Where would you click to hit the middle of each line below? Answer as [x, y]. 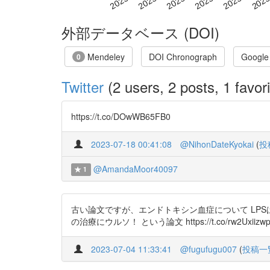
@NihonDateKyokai [217, 144]
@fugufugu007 [209, 249]
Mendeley [105, 56]
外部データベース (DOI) [140, 32]
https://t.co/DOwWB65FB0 [121, 116]
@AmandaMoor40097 [135, 168]
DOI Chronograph [183, 56]
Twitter [83, 86]
